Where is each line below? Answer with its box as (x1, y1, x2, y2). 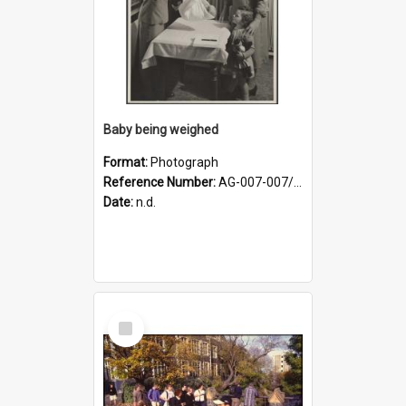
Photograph (150, 154, 218, 169)
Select (111, 309, 150, 326)
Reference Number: (103, 174, 218, 189)
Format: (103, 154, 150, 169)
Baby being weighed (103, 121, 218, 137)
